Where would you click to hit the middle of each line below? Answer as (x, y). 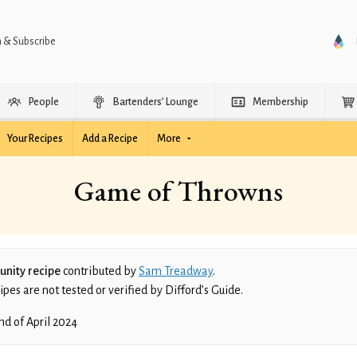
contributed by (100, 271)
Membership (280, 102)
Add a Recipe (110, 139)
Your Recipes (35, 139)
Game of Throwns (178, 191)
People (44, 102)
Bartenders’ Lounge (156, 102)
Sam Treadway (176, 271)
